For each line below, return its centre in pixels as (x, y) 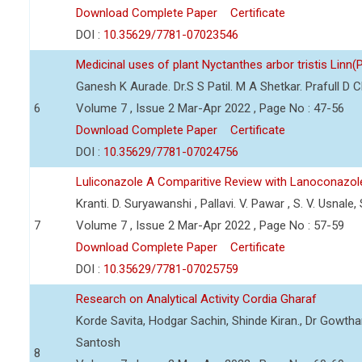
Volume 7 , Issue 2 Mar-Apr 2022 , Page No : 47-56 (210, 108)
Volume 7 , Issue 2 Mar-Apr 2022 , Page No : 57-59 (210, 225)
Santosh (98, 343)
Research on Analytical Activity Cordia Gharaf (196, 299)
